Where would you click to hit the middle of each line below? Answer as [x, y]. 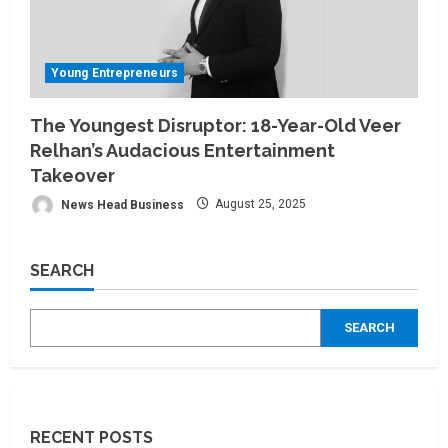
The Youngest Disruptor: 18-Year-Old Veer [215, 125]
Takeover [72, 175]
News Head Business [121, 204]
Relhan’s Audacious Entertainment [182, 150]
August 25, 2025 [259, 204]
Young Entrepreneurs [114, 72]
